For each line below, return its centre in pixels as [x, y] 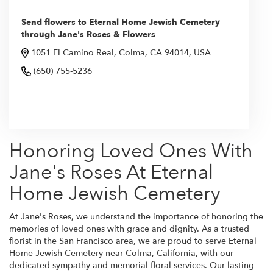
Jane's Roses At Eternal [111, 173]
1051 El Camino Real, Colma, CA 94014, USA [121, 53]
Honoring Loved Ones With [131, 151]
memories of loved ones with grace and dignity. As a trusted [129, 229]
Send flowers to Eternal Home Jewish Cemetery [121, 23]
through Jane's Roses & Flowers [88, 35]
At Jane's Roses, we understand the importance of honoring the [136, 217]
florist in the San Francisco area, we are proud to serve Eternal [133, 241]
